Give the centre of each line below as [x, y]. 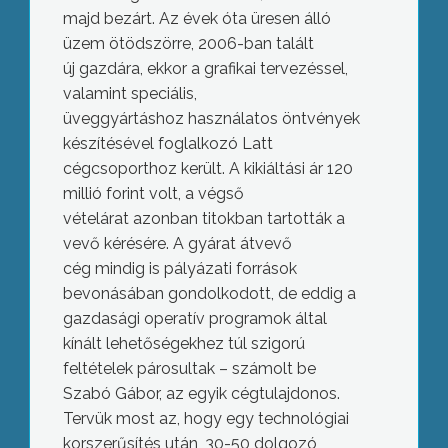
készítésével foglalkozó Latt [167, 143]
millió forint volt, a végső [153, 193]
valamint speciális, [129, 93]
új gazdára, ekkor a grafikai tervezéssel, [205, 68]
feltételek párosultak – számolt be [189, 368]
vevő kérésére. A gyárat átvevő [177, 243]
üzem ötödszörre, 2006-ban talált [188, 43]
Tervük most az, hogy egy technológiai [205, 418]
